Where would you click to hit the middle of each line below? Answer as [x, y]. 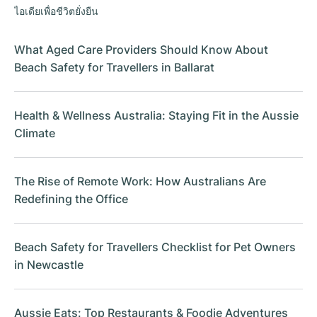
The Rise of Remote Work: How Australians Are [140, 182]
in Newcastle [49, 265]
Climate [35, 134]
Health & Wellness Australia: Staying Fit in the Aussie [156, 116]
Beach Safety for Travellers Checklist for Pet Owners [155, 248]
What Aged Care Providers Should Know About [141, 50]
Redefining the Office [71, 200]
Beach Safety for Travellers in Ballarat [114, 68]
